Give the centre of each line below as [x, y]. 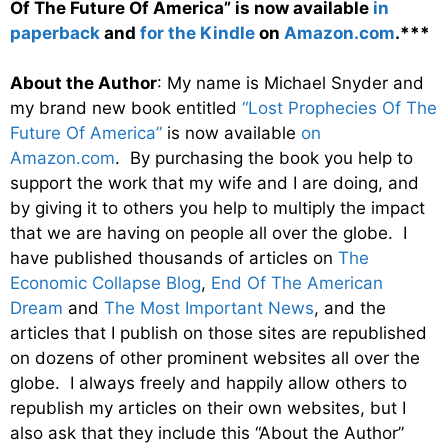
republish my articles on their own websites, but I [208, 408]
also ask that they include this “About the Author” [207, 433]
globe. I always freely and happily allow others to [208, 383]
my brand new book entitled [126, 108]
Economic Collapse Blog [105, 283]
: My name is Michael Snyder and [290, 83]
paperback [55, 32]
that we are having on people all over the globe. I [208, 233]
